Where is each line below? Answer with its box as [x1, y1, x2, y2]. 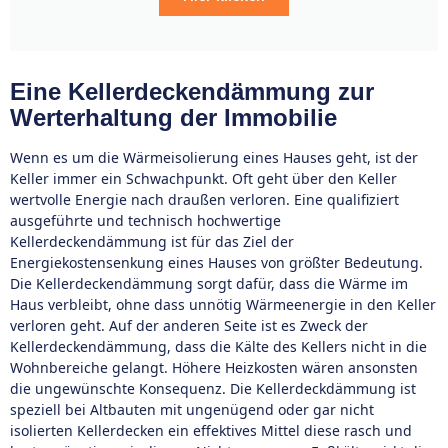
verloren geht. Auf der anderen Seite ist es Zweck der [10, 316, 368, 335]
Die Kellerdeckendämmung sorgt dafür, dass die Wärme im [10, 274, 408, 293]
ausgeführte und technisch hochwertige [10, 211, 281, 230]
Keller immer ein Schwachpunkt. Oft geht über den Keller [10, 169, 397, 188]
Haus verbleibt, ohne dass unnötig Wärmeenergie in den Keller [10, 295, 436, 314]
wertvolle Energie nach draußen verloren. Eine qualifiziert [10, 190, 399, 209]
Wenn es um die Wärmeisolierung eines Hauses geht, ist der [10, 148, 418, 167]
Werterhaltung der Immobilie [10, 104, 337, 131]
